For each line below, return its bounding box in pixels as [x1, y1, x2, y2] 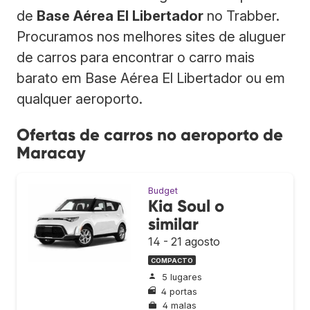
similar [148, 213, 199, 234]
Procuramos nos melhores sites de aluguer [17, 28, 286, 45]
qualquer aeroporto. [17, 90, 143, 107]
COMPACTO [151, 256, 193, 264]
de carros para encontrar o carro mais [17, 48, 255, 66]
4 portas [161, 286, 197, 297]
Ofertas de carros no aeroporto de [17, 124, 283, 145]
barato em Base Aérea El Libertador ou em [17, 69, 285, 86]
